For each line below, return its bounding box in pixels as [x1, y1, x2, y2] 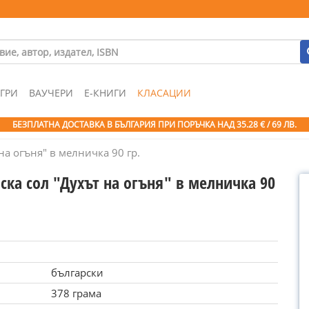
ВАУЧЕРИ [29, 86, 73, 99]
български [50, 266, 103, 279]
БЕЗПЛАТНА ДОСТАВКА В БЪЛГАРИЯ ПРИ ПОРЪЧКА [12, 119, 217, 130]
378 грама [50, 286, 101, 300]
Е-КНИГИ [84, 86, 126, 99]
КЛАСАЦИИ [137, 86, 191, 99]
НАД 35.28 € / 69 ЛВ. [217, 119, 297, 130]
